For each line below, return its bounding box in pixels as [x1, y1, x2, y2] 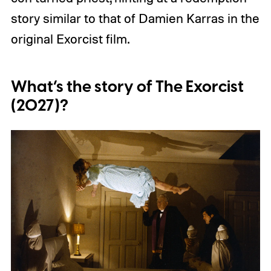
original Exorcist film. [10, 30, 129, 47]
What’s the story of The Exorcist [10, 75, 244, 99]
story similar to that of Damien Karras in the [10, 10, 260, 26]
